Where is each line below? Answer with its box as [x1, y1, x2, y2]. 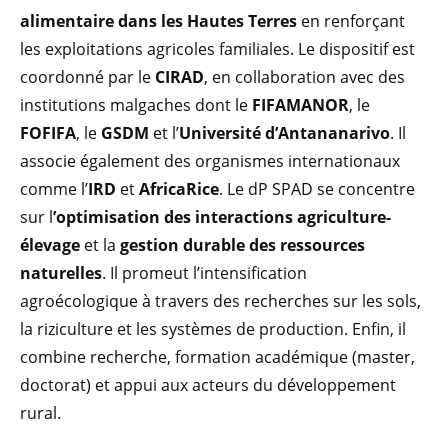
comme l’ [20, 178, 88, 201]
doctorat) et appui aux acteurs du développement [20, 374, 396, 397]
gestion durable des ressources [120, 234, 365, 257]
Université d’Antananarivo [179, 122, 390, 145]
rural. [20, 402, 61, 425]
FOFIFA [20, 122, 76, 145]
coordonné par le [20, 66, 155, 89]
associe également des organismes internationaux [20, 150, 400, 173]
